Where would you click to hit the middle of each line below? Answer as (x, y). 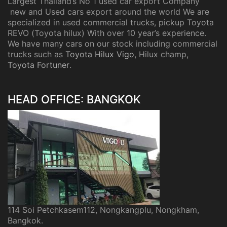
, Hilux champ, (163, 54)
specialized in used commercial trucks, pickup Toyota (111, 23)
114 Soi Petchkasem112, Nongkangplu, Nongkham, (103, 210)
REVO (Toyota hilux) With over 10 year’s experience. (107, 33)
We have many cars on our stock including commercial (112, 44)
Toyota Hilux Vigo (100, 54)
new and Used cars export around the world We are (108, 12)
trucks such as (36, 54)
